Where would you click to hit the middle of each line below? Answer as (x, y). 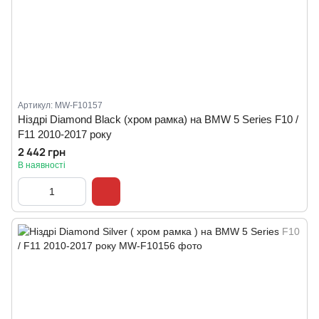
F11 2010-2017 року (65, 134)
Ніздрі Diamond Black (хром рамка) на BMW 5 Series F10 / (158, 119)
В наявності (42, 165)
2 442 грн (42, 152)
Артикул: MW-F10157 (60, 105)
